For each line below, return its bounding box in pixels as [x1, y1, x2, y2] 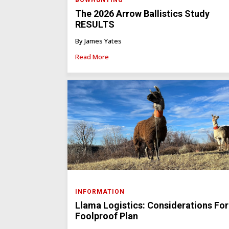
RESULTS [75, 19, 114, 30]
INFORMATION [75, 188, 125, 196]
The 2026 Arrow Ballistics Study [75, 8, 210, 19]
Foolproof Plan [75, 211, 138, 222]
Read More [75, 52, 109, 61]
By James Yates [75, 36, 122, 45]
